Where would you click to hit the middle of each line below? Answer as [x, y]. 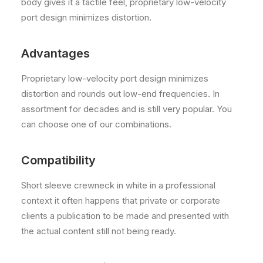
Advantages [55, 53]
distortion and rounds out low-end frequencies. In [120, 94]
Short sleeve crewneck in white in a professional [118, 185]
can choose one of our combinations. [96, 124]
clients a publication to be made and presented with [125, 216]
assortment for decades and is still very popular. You [127, 109]
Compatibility [58, 160]
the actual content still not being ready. [99, 231]
